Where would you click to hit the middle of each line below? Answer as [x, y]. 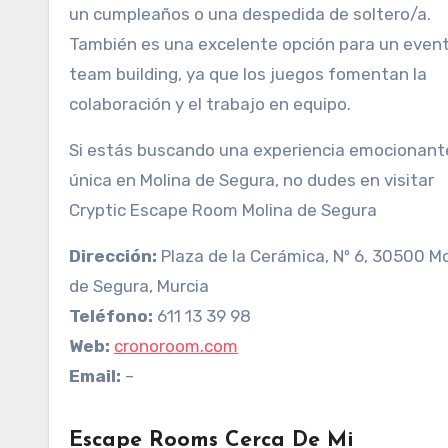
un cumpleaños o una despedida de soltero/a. [250, 14]
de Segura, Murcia [139, 286]
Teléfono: [111, 316]
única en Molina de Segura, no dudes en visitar [251, 180]
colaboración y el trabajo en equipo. [210, 104]
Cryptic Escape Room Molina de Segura [223, 210]
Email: [95, 376]
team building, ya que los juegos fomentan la [248, 74]
